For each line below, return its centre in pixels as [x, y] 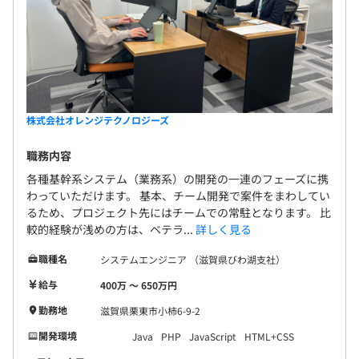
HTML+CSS [269, 336]
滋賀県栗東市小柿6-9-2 [150, 310]
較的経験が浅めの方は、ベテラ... [111, 229]
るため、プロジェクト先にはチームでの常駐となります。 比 [179, 212]
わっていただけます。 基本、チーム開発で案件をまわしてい [178, 195]
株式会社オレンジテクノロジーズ [98, 119]
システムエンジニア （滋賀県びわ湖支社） [193, 259]
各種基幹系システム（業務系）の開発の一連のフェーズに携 [177, 178]
